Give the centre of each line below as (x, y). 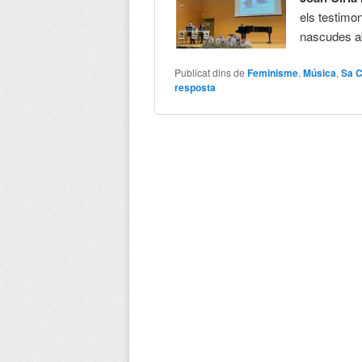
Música (320, 72)
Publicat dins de (210, 72)
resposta (196, 87)
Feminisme (273, 72)
